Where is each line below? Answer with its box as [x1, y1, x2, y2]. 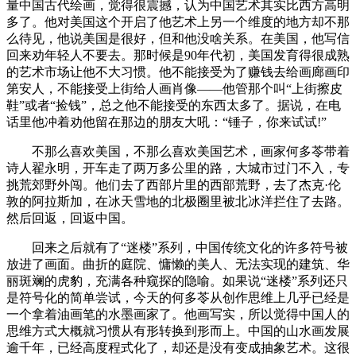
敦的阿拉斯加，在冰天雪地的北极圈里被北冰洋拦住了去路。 [6, 194, 350, 208]
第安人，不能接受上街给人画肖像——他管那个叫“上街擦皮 [6, 81, 342, 95]
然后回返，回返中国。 [6, 211, 133, 225]
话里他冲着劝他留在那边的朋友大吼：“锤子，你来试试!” [6, 114, 327, 129]
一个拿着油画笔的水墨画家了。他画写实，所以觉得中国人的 [6, 307, 350, 321]
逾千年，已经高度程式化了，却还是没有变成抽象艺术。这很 [6, 340, 350, 354]
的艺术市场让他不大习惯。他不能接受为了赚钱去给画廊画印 [6, 64, 350, 79]
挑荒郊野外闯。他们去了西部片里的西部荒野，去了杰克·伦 [6, 177, 341, 192]
